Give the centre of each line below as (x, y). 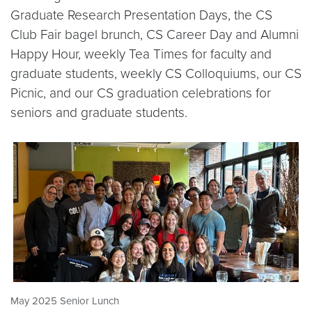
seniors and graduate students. (102, 113)
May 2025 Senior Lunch (65, 301)
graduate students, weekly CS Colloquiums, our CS (156, 74)
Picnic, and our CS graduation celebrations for (141, 93)
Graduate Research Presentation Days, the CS (141, 15)
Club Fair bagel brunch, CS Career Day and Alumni (155, 35)
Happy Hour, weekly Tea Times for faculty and (141, 54)
